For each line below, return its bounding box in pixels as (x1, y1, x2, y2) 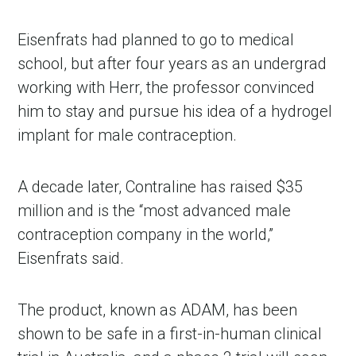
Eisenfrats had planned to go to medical (17, 30, 295, 50)
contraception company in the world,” (17, 225, 274, 245)
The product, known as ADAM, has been (17, 300, 298, 320)
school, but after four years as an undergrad (17, 54, 327, 74)
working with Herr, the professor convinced (17, 78, 315, 98)
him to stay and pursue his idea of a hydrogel (17, 102, 333, 122)
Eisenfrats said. (17, 249, 129, 269)
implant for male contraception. (17, 126, 238, 145)
